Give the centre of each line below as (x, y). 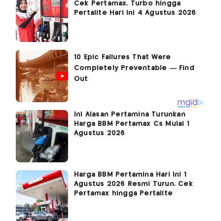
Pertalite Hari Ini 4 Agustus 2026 (135, 13)
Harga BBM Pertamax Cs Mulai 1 (132, 124)
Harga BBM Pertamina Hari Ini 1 (130, 175)
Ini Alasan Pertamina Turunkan (130, 115)
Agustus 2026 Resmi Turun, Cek (133, 184)
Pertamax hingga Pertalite (123, 194)
